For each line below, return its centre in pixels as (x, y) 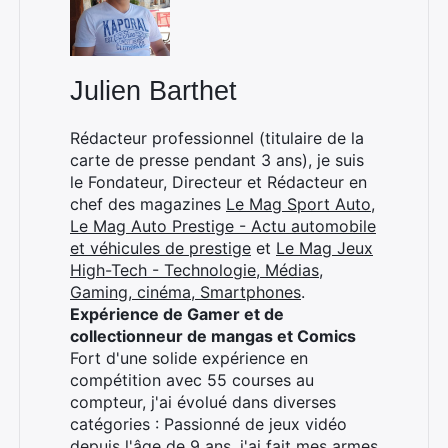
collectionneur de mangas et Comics (213, 336)
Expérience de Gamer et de (177, 314)
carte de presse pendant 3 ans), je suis (217, 160)
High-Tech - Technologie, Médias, (196, 270)
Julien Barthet (153, 91)
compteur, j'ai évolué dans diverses (203, 402)
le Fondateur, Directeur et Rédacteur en (218, 182)
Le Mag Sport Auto (298, 204)
